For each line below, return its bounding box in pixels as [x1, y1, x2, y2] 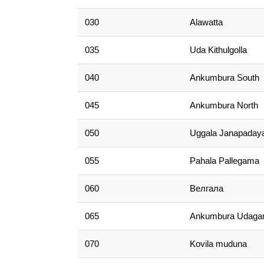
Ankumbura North [190, 100, 259, 110]
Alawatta [190, 17, 223, 27]
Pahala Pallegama [190, 156, 260, 166]
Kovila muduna [190, 239, 247, 249]
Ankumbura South [190, 72, 260, 82]
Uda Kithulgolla [190, 45, 247, 55]
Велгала [190, 183, 224, 193]
